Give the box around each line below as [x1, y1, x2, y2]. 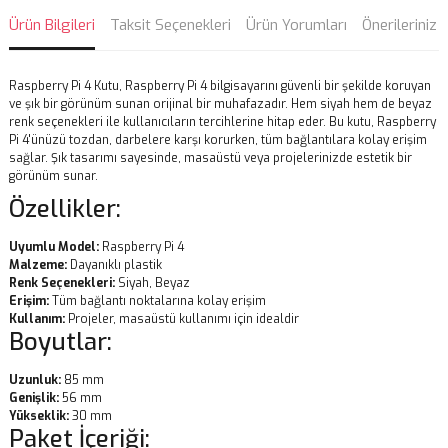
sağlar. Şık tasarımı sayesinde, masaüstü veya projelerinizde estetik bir [9, 150, 412, 166]
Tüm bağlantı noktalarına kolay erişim [49, 293, 266, 309]
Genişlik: [9, 390, 59, 406]
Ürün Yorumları [246, 15, 347, 35]
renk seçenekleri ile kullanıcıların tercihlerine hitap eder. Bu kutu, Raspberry [9, 114, 436, 130]
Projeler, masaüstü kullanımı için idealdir [65, 311, 299, 327]
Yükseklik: [9, 408, 69, 424]
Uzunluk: [9, 372, 61, 388]
